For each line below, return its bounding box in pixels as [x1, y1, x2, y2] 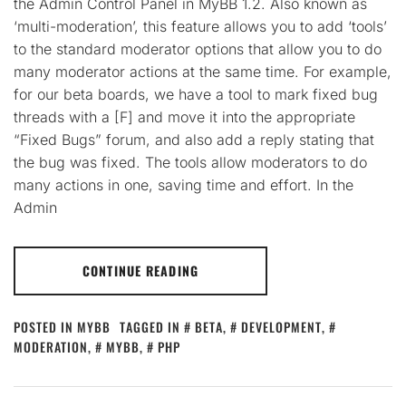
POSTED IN [14, 317, 77, 337]
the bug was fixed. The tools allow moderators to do [14, 153, 367, 172]
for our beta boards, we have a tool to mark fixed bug [14, 85, 378, 104]
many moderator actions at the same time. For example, [14, 63, 391, 82]
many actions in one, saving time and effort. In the [14, 176, 353, 195]
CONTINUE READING [82, 261, 198, 281]
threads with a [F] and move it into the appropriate [14, 108, 355, 127]
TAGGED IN [120, 317, 184, 337]
